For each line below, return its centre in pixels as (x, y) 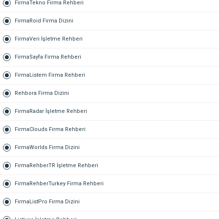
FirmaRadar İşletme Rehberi (51, 111)
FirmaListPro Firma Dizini (47, 202)
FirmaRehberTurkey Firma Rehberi (59, 184)
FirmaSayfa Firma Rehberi (48, 57)
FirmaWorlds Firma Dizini (47, 147)
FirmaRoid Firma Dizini (44, 21)
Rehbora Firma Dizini (42, 93)
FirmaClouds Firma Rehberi (50, 129)
